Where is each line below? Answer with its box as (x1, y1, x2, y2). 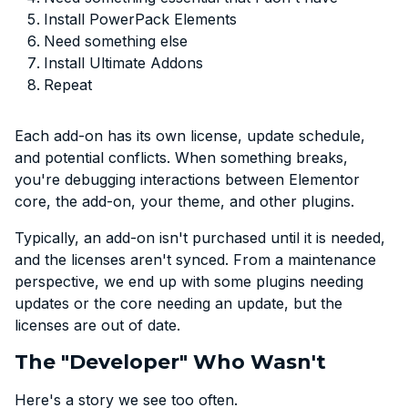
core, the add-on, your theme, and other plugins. (15, 191, 354, 210)
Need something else (44, 31, 188, 50)
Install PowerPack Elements (44, 9, 237, 28)
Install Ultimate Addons (44, 53, 203, 72)
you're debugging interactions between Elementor (15, 169, 360, 189)
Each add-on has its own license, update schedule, (15, 126, 365, 145)
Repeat (44, 75, 92, 94)
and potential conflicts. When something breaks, (15, 148, 348, 167)
